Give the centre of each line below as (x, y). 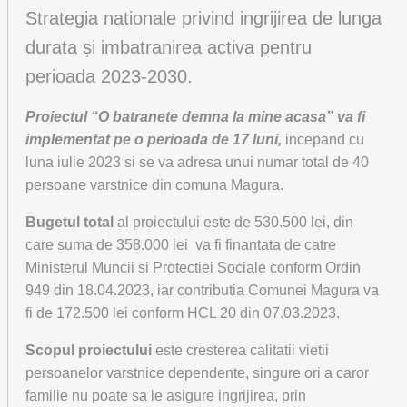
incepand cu (323, 139)
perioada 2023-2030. (112, 76)
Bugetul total (69, 222)
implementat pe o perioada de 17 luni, (154, 139)
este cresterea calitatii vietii (240, 350)
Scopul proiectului (89, 350)
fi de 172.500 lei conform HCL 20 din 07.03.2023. (183, 313)
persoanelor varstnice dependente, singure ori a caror (197, 373)
